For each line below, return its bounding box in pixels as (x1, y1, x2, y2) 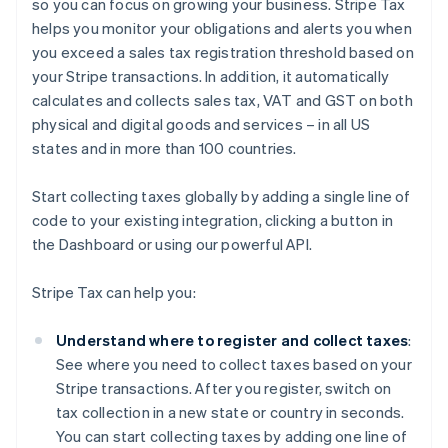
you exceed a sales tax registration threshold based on (32, 42, 414, 63)
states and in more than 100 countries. (32, 138, 297, 159)
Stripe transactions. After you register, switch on (56, 378, 392, 399)
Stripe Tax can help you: (32, 282, 196, 303)
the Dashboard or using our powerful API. (32, 234, 312, 255)
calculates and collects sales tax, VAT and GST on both (32, 90, 413, 111)
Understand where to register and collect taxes (56, 330, 409, 351)
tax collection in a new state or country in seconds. (56, 402, 405, 423)
